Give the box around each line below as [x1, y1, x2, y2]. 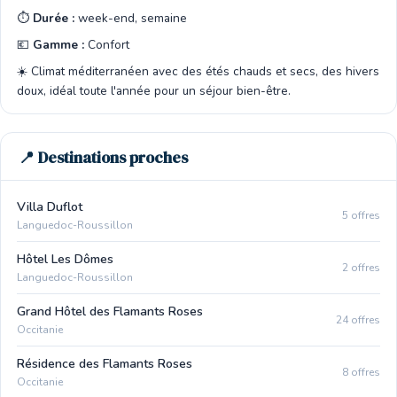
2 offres [342, 260, 380, 275]
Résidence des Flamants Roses [17, 355, 192, 372]
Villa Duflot [17, 198, 82, 215]
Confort [84, 36, 129, 53]
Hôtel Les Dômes [17, 251, 113, 268]
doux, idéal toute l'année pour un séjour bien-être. [17, 82, 291, 99]
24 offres [336, 312, 380, 327]
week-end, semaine [74, 10, 187, 27]
